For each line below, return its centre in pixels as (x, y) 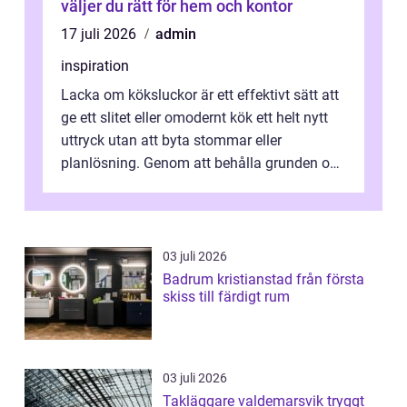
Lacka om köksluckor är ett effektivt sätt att (200, 95)
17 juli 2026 (100, 35)
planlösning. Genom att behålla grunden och (203, 164)
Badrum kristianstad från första (229, 280)
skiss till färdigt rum (226, 297)
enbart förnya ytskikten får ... (153, 186)
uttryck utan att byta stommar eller (171, 141)
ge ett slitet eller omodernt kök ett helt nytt (194, 118)
